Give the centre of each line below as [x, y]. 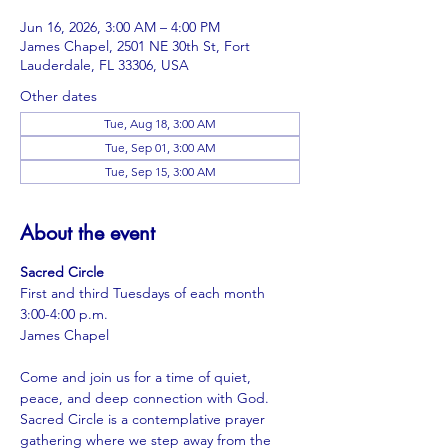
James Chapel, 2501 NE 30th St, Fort [135, 46]
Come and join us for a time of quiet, [137, 377]
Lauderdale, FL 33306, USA [104, 65]
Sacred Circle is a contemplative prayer [144, 419]
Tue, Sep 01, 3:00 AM [160, 147]
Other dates [58, 96]
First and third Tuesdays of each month [142, 293]
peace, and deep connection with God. [146, 398]
